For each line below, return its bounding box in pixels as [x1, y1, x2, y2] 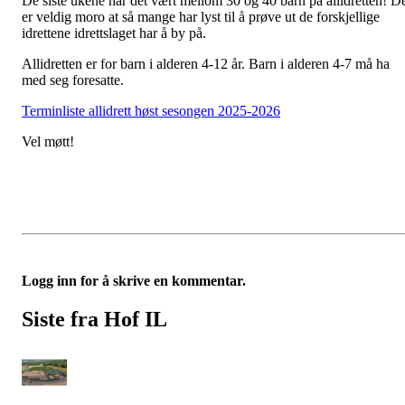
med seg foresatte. [22, 72, 124, 88]
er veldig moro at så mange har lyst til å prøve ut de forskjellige [22, 9, 380, 24]
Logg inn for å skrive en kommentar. [22, 273, 246, 288]
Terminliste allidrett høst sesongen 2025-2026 [22, 103, 280, 118]
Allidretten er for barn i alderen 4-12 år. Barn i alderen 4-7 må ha [22, 56, 390, 71]
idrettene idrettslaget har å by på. [22, 25, 206, 41]
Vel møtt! [22, 134, 74, 149]
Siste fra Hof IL [22, 306, 167, 331]
